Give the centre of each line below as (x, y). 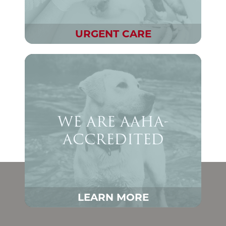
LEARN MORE (113, 197)
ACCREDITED (113, 139)
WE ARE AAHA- (113, 121)
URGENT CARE (113, 34)
